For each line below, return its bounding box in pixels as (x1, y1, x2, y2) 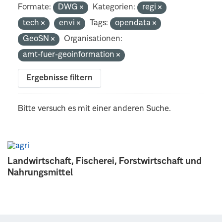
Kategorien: (93, 3, 136, 11)
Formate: (18, 3, 52, 11)
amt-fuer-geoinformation (23, 51, 117, 59)
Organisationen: (64, 35, 123, 43)
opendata (115, 19, 153, 27)
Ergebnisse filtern (26, 74, 93, 82)
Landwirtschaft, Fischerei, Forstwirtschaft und (7, 157, 202, 166)
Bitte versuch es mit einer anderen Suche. (18, 105, 171, 113)
